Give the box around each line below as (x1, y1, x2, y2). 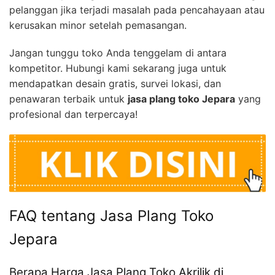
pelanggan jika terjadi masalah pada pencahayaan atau (9, 4, 265, 17)
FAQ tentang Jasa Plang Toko (9, 207, 214, 225)
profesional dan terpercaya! (9, 108, 137, 121)
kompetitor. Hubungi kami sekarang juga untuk (9, 62, 227, 75)
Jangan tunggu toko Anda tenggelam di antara (9, 47, 227, 60)
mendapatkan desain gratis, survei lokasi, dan (9, 77, 221, 90)
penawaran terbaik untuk (9, 93, 128, 106)
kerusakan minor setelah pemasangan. (9, 19, 187, 32)
